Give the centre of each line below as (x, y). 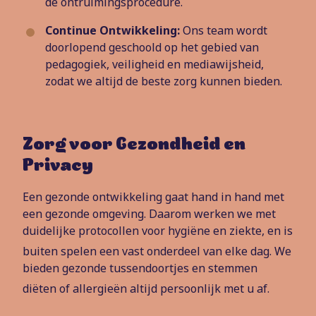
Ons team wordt (224, 30)
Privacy (58, 166)
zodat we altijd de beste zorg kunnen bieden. (164, 81)
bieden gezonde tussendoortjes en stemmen (140, 268)
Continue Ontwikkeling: (113, 30)
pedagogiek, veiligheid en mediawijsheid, (154, 64)
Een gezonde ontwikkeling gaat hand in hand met (153, 197)
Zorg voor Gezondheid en (134, 145)
